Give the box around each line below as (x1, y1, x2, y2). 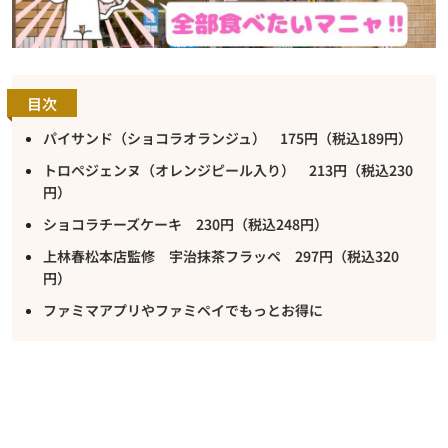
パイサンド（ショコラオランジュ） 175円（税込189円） (43, 127, 412, 148)
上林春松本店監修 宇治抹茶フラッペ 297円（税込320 (43, 245, 399, 266)
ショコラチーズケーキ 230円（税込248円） (43, 213, 328, 234)
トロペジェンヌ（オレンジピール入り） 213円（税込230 (43, 159, 413, 180)
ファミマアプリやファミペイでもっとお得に (43, 299, 323, 320)
